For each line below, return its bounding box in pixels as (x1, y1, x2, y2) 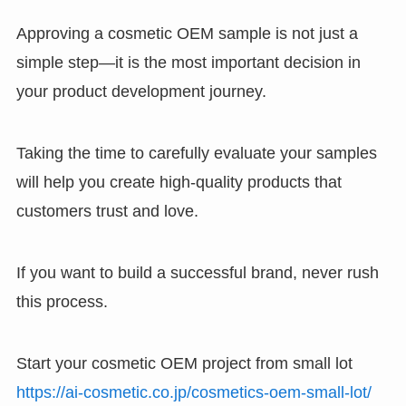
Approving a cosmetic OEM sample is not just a (15, 24, 358, 43)
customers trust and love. (15, 201, 198, 220)
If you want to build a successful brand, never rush (15, 263, 379, 282)
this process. (15, 292, 108, 311)
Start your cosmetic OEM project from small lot (15, 353, 353, 372)
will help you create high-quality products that (15, 172, 342, 191)
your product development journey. (15, 82, 266, 101)
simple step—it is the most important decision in (15, 53, 361, 72)
